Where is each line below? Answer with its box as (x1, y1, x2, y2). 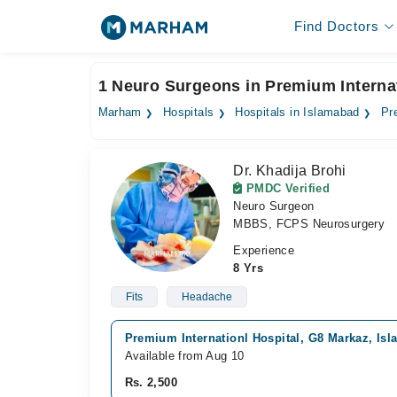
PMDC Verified (242, 182, 331, 195)
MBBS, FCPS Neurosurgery (233, 217, 385, 230)
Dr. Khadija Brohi (233, 163, 346, 178)
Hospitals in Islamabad (235, 106, 360, 119)
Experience (233, 244, 295, 257)
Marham (97, 106, 142, 119)
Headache (181, 291, 232, 303)
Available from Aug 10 (124, 349, 245, 362)
